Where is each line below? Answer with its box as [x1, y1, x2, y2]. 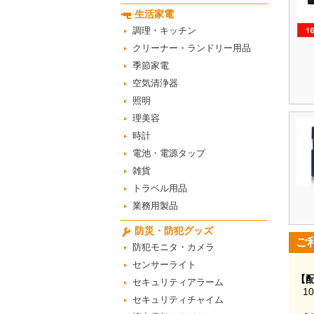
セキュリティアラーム [132, 277, 224, 287]
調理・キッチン [132, 25, 196, 36]
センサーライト [132, 259, 196, 270]
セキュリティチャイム [132, 294, 224, 305]
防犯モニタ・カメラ [132, 242, 214, 252]
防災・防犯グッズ [135, 225, 213, 236]
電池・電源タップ [132, 148, 205, 158]
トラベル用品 [132, 183, 187, 193]
